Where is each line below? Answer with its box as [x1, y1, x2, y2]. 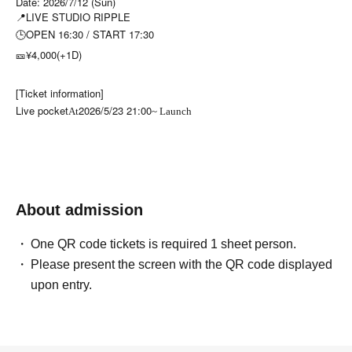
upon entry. [31, 278, 93, 291]
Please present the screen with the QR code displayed [31, 258, 333, 271]
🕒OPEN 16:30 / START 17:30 [16, 27, 154, 42]
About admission [16, 201, 143, 218]
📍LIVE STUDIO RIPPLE [16, 9, 130, 24]
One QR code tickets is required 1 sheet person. [31, 237, 297, 251]
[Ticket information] [16, 86, 104, 101]
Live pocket [16, 103, 68, 118]
